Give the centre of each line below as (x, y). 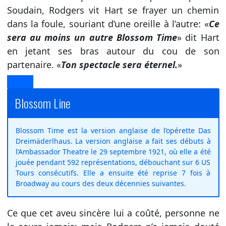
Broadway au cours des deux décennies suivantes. (101, 183)
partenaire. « (34, 64)
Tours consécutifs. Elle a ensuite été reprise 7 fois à (113, 173)
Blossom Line (42, 103)
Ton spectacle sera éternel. (119, 64)
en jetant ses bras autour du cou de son (113, 51)
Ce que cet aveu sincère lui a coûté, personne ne (113, 213)
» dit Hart (198, 37)
